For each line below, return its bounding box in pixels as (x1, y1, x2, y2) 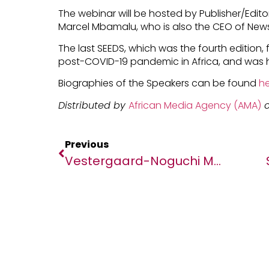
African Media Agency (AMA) (128, 98, 261, 112)
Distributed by (58, 98, 128, 112)
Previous (64, 138, 109, 152)
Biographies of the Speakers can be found (58, 76, 256, 91)
